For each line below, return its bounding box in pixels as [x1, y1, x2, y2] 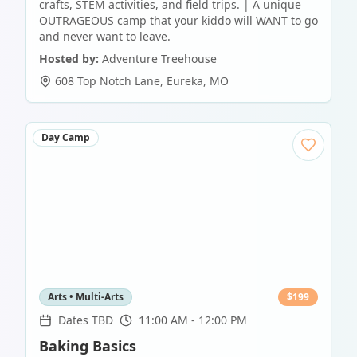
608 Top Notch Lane [55, 73, 160, 89]
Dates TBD [58, 312, 113, 328]
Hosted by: [39, 51, 99, 67]
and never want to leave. [39, 29, 171, 45]
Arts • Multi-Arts [48, 290, 124, 304]
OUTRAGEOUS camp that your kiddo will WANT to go [39, 13, 318, 29]
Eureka [167, 73, 203, 89]
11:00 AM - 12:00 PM [139, 312, 247, 328]
